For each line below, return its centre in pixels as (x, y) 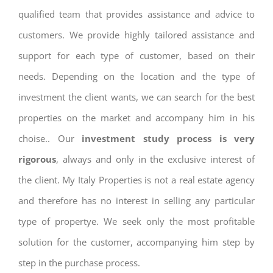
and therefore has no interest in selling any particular (136, 201)
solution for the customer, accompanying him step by (136, 242)
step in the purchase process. (79, 263)
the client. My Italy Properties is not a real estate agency (136, 180)
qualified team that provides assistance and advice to (136, 14)
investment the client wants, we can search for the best (136, 97)
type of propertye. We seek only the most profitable (136, 222)
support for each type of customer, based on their (136, 56)
